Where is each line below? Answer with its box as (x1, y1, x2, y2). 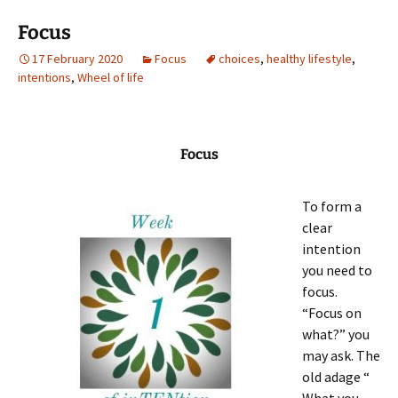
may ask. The (302, 346, 380, 364)
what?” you (302, 325, 370, 343)
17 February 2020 (32, 51, 123, 67)
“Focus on (302, 304, 362, 322)
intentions (18, 69, 71, 85)
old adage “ (302, 368, 370, 386)
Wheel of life (77, 69, 144, 85)
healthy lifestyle (267, 51, 352, 67)
